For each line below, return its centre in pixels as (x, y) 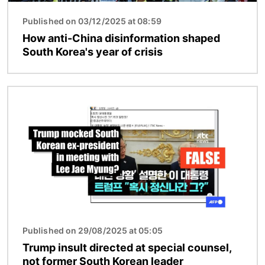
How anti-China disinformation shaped (121, 38)
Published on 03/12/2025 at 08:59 (92, 21)
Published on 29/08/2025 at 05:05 (93, 230)
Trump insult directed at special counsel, (127, 247)
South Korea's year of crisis (93, 51)
